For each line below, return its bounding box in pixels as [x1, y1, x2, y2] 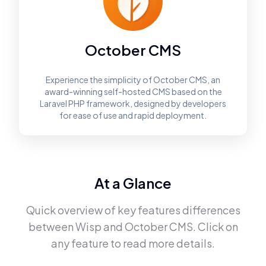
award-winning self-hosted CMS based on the [44, 86, 222, 97]
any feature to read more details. [51, 236, 215, 250]
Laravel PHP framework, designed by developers [40, 98, 226, 109]
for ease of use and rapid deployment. [59, 110, 207, 121]
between [28, 220, 74, 233]
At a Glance [94, 174, 172, 192]
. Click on [192, 220, 238, 233]
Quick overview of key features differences [26, 203, 240, 217]
